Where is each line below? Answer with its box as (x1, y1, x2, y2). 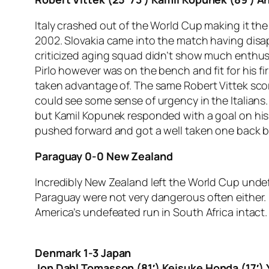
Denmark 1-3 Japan (35, 246, 131, 261)
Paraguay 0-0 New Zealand (35, 149, 173, 164)
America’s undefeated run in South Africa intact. (35, 205, 268, 220)
